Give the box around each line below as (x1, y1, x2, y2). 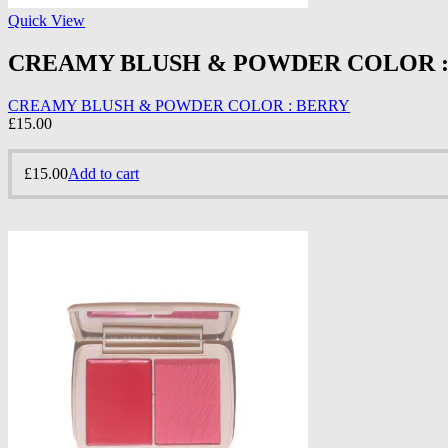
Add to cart (68, 164, 139, 182)
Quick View (8, 11, 85, 29)
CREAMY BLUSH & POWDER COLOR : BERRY (8, 96, 350, 114)
